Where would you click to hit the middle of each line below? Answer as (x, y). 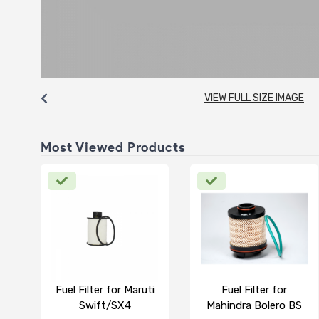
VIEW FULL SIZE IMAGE (254, 98)
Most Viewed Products (113, 147)
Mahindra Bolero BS (254, 305)
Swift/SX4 (105, 305)
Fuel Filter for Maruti (105, 289)
